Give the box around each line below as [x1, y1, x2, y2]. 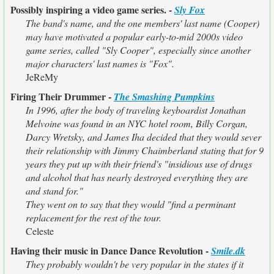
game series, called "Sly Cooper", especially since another [26, 43, 251, 56]
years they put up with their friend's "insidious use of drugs [26, 157, 252, 170]
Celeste [26, 224, 54, 237]
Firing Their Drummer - [10, 89, 114, 103]
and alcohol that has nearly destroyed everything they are [26, 171, 248, 183]
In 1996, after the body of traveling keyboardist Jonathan [26, 103, 246, 116]
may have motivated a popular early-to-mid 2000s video [26, 30, 243, 43]
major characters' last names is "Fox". [26, 57, 174, 70]
